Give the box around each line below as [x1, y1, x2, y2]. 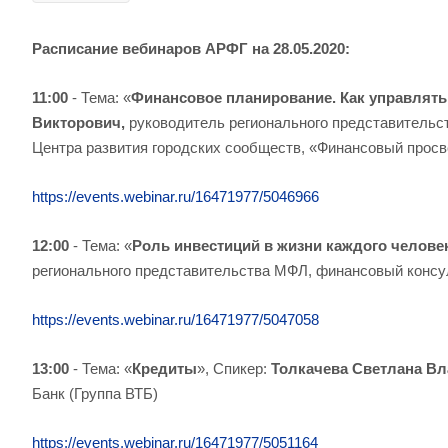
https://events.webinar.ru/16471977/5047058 [32, 311, 319, 328]
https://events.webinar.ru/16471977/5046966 [32, 188, 319, 205]
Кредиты [132, 360, 197, 377]
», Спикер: [197, 360, 271, 377]
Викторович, [32, 114, 129, 131]
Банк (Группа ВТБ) [32, 385, 158, 402]
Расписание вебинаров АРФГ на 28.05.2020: [32, 40, 350, 57]
